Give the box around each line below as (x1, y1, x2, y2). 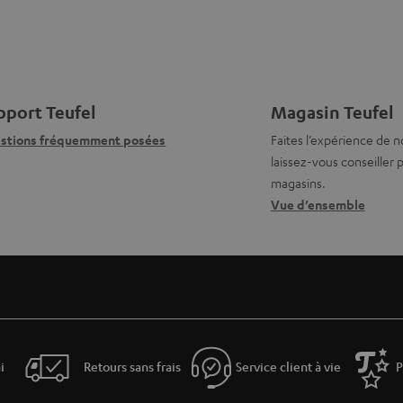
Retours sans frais (84, 357, 181, 374)
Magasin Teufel (270, 102, 394, 122)
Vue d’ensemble (270, 196, 365, 213)
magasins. (270, 175, 326, 191)
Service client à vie (236, 357, 341, 374)
